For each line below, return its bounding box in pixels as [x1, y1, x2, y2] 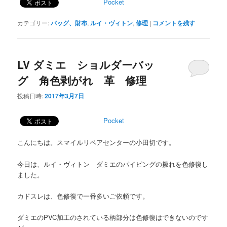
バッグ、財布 [51, 18, 88, 27]
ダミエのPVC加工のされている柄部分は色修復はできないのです [17, 212, 209, 222]
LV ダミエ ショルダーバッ [17, 56, 155, 72]
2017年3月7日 [45, 91, 85, 101]
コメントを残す [153, 18, 196, 27]
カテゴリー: [17, 18, 50, 27]
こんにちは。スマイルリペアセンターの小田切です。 [17, 137, 176, 147]
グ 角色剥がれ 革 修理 [17, 72, 147, 88]
